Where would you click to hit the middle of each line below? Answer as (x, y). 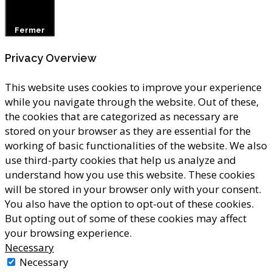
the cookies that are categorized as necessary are (122, 116)
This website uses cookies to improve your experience (133, 87)
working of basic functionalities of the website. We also (136, 145)
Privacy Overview (51, 58)
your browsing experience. (68, 233)
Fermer (29, 30)
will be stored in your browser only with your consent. (133, 189)
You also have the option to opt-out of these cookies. (129, 203)
